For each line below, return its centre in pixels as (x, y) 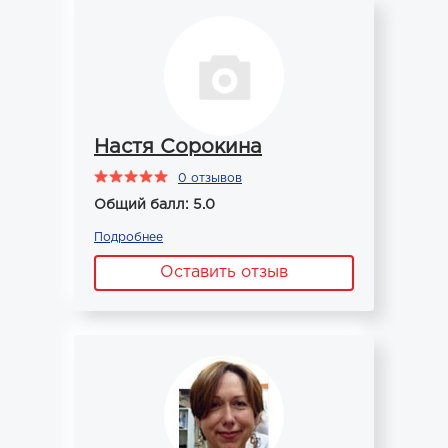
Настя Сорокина (178, 147)
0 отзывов (210, 178)
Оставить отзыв (224, 272)
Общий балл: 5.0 (154, 205)
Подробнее (128, 237)
